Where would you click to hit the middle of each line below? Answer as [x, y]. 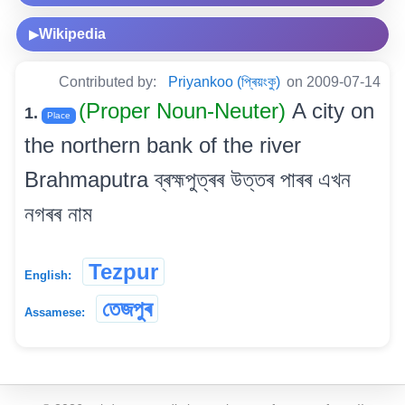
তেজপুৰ [127, 309]
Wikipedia [72, 34]
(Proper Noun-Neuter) [185, 111]
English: [48, 276]
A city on [333, 111]
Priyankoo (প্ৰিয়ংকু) [224, 82]
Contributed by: [109, 82]
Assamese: [55, 313]
